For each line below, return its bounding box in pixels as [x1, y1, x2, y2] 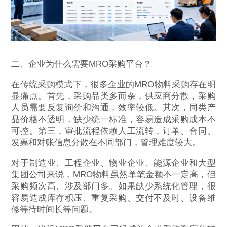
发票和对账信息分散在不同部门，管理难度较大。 [11, 137, 201, 147]
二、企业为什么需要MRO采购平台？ [11, 59, 152, 69]
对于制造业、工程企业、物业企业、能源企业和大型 [11, 158, 216, 168]
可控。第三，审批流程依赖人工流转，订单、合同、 [11, 126, 216, 136]
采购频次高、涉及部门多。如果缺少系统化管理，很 [11, 181, 216, 191]
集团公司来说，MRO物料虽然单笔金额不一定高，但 [11, 169, 216, 179]
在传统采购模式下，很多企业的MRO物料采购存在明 [11, 79, 216, 89]
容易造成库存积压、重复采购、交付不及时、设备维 [11, 193, 216, 203]
